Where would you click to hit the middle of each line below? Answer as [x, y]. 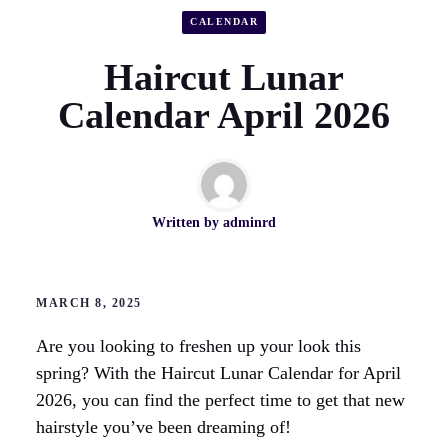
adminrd [249, 222]
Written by [187, 222]
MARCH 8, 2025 [89, 302]
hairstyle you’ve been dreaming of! [163, 426]
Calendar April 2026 [224, 114]
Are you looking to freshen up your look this [198, 345]
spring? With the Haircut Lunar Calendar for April [218, 372]
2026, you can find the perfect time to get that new [220, 399]
